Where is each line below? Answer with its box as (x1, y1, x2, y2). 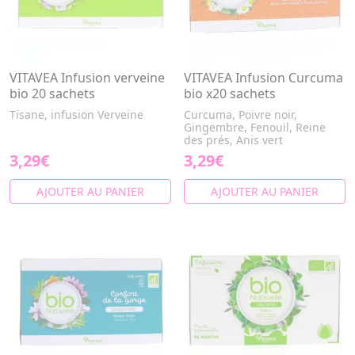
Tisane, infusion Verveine (10, 107, 143, 122)
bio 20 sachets (10, 85, 95, 102)
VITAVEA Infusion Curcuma (184, 69, 343, 86)
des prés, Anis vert (184, 132, 283, 147)
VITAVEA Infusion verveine (10, 69, 165, 86)
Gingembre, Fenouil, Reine (184, 120, 326, 135)
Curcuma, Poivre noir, (184, 107, 297, 122)
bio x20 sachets (184, 85, 276, 102)
